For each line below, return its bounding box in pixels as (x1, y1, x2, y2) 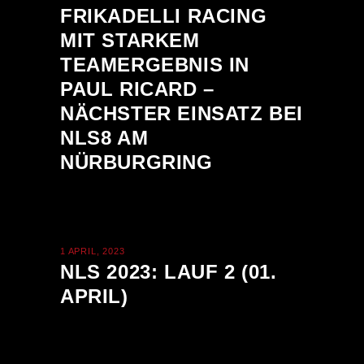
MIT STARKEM (60, 29, 200, 51)
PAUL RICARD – (60, 78, 214, 100)
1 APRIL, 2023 (60, 246, 125, 256)
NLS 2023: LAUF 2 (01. (60, 261, 277, 283)
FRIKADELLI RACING (60, 5, 267, 27)
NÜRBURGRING (60, 151, 213, 173)
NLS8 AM (60, 127, 149, 149)
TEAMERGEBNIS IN (60, 54, 250, 76)
